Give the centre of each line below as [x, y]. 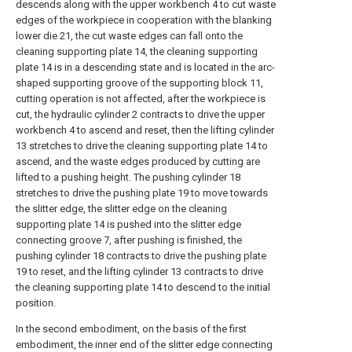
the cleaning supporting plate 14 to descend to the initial [143, 287]
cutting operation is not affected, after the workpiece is [141, 99]
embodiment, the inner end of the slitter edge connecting [144, 345]
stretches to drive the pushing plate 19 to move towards [142, 193]
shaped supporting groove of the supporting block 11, [139, 83]
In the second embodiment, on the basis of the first [131, 329]
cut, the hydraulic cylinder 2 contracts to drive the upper [140, 114]
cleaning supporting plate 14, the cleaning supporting [137, 51]
